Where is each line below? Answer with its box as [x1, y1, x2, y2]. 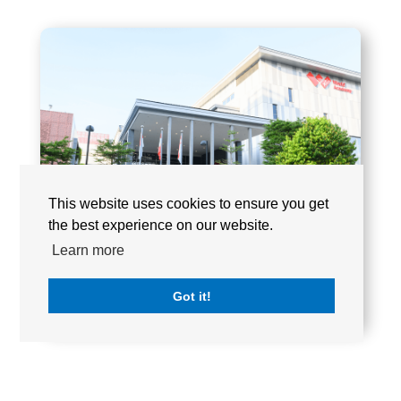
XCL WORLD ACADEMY [56, 294, 222, 311]
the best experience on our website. [48, 218, 274, 234]
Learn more [51, 242, 124, 258]
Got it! [172, 288, 211, 303]
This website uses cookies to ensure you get [48, 196, 329, 212]
